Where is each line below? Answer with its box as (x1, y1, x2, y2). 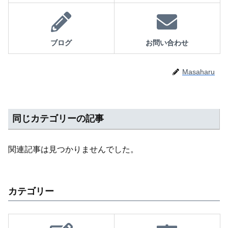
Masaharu (182, 68, 215, 76)
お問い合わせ (146, 39, 188, 47)
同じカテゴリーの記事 (12, 113, 104, 124)
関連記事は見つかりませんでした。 (8, 145, 138, 154)
